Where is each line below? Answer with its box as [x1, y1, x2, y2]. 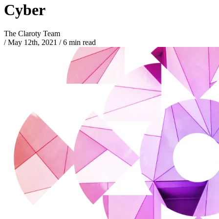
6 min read [61, 38, 96, 47]
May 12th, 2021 [8, 38, 57, 47]
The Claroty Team [4, 29, 60, 38]
